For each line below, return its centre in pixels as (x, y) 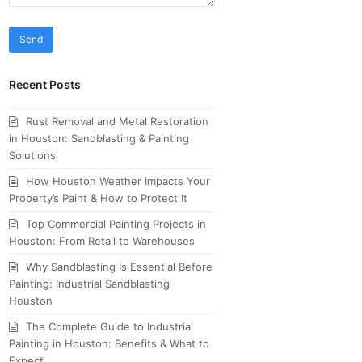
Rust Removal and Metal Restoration (118, 121)
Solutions (33, 155)
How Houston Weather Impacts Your (118, 181)
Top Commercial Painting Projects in (116, 223)
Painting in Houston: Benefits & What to (109, 343)
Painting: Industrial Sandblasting (90, 283)
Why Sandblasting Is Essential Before (120, 266)
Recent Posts (45, 84)
